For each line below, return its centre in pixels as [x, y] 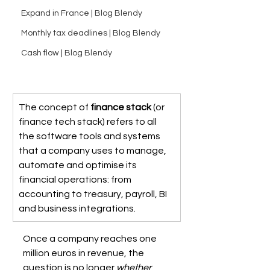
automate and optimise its [79, 165]
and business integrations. [77, 208]
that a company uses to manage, [93, 150]
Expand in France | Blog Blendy [82, 13]
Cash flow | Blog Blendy [67, 53]
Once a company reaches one [91, 238]
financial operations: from [76, 179]
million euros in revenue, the [84, 253]
